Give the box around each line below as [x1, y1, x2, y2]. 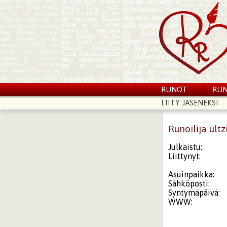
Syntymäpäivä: [168, 187, 220, 197]
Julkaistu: [168, 142, 203, 152]
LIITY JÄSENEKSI [161, 98, 218, 107]
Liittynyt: [168, 151, 201, 161]
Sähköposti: [168, 178, 210, 188]
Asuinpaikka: [168, 169, 215, 179]
